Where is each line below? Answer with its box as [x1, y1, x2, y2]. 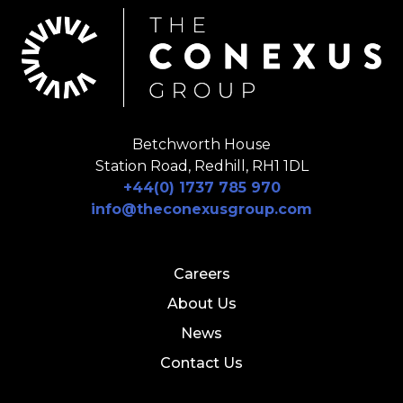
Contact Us [160, 354, 243, 372]
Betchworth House [132, 136, 271, 154]
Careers [173, 265, 230, 283]
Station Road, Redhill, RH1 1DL [94, 157, 309, 175]
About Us [166, 295, 237, 313]
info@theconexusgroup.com [91, 201, 312, 219]
